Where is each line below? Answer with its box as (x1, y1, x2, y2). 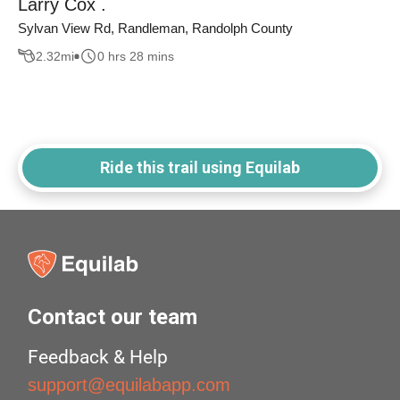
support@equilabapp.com (28, 375, 231, 396)
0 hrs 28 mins (97, 48, 174, 63)
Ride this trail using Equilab (100, 158, 300, 178)
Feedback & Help (28, 346, 169, 369)
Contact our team (28, 304, 198, 330)
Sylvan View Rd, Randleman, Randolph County (18, 21, 293, 37)
